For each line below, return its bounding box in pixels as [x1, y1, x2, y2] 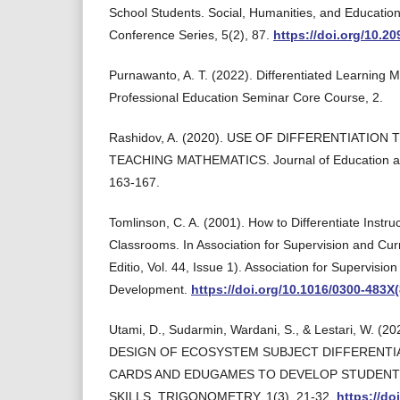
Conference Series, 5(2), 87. [109, 28, 273, 42]
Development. [109, 282, 191, 296]
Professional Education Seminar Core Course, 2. [109, 90, 383, 104]
